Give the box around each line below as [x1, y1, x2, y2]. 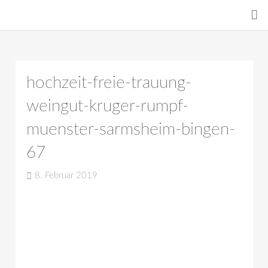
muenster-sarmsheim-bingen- [26, 121, 235, 138]
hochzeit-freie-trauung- [26, 74, 191, 91]
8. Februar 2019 [34, 170, 98, 180]
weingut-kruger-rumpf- [26, 98, 188, 114]
